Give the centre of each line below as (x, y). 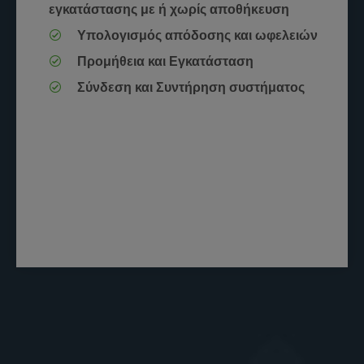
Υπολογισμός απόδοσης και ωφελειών (196, 35)
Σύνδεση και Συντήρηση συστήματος (189, 87)
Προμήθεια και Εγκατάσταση (164, 61)
